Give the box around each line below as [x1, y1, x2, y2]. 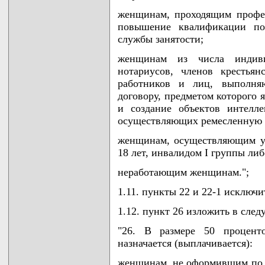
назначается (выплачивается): [118, 237, 253, 249]
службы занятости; [118, 33, 203, 45]
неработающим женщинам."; [118, 166, 249, 178]
